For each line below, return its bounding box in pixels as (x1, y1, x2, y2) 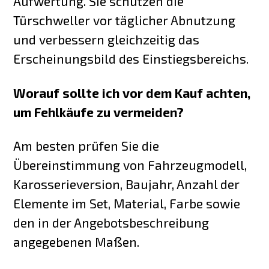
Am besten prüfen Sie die (13, 138, 160, 154)
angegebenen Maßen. (13, 234, 140, 250)
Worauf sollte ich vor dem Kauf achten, (13, 85, 251, 100)
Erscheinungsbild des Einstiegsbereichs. (13, 50, 249, 66)
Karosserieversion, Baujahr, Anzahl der (13, 177, 240, 192)
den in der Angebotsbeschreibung (13, 215, 210, 231)
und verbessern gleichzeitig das (13, 31, 200, 47)
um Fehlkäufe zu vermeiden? (13, 104, 184, 119)
